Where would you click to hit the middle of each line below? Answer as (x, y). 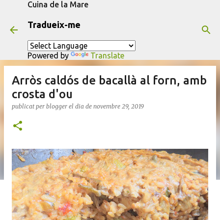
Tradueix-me (54, 25)
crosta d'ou (42, 94)
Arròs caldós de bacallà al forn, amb (109, 80)
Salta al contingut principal (110, 12)
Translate (107, 55)
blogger (57, 106)
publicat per (29, 106)
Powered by (49, 55)
